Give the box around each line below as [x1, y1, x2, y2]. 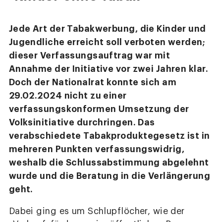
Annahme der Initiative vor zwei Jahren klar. [8, 64, 209, 74]
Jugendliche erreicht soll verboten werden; [8, 38, 206, 47]
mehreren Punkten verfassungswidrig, [8, 145, 185, 154]
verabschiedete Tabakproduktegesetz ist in [8, 131, 210, 141]
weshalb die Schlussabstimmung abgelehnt [8, 158, 209, 167]
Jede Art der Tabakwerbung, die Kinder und [8, 24, 206, 34]
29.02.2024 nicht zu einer [8, 91, 127, 101]
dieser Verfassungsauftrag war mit [8, 51, 170, 60]
